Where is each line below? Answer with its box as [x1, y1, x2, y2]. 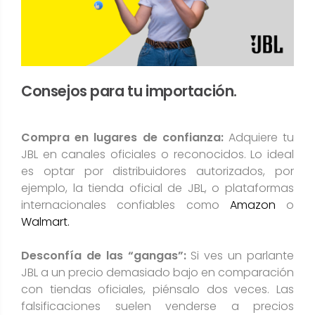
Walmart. [21, 214, 70, 231]
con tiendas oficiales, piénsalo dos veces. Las [21, 281, 294, 298]
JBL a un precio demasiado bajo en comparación [21, 264, 294, 281]
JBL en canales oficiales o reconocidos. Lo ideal [21, 146, 294, 163]
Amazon [219, 197, 276, 214]
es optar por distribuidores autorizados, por [21, 163, 294, 180]
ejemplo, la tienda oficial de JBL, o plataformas [21, 180, 294, 197]
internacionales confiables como [21, 197, 219, 214]
